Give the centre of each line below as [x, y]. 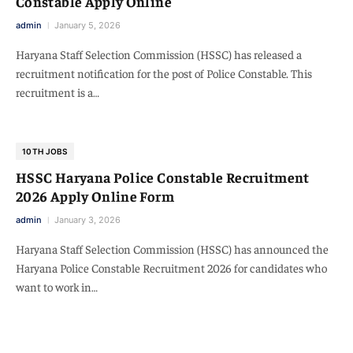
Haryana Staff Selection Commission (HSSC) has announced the [172, 249]
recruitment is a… [58, 92]
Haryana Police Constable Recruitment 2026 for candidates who [171, 268]
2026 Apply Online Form [95, 196]
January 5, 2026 [87, 25]
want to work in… [57, 286]
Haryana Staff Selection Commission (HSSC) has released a [159, 54]
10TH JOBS [45, 151]
